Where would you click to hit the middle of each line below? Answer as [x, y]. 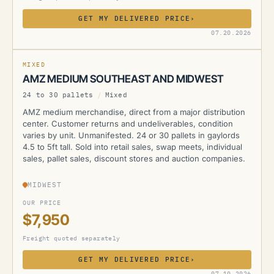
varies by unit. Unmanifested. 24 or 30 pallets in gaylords [131, 135]
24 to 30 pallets [58, 95]
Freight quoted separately [72, 238]
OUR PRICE [42, 203]
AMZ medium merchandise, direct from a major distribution [134, 112]
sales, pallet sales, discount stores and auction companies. [134, 158]
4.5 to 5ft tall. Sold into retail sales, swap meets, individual [132, 147]
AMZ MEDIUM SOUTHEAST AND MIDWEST [123, 79]
